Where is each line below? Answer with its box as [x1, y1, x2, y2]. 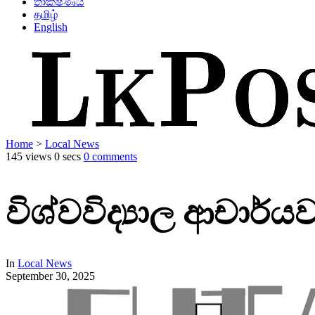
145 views [6, 150, 51, 162]
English [34, 21, 67, 33]
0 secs [54, 150, 81, 162]
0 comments [84, 150, 137, 162]
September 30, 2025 [6, 269, 95, 282]
